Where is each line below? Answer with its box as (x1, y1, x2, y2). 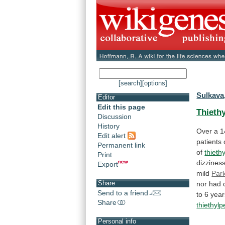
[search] (119, 79, 142, 87)
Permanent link (97, 141, 145, 149)
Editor (98, 93, 115, 101)
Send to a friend (97, 188, 148, 197)
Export (97, 160, 118, 168)
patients (196, 137, 222, 146)
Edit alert (97, 131, 128, 140)
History (97, 122, 120, 131)
